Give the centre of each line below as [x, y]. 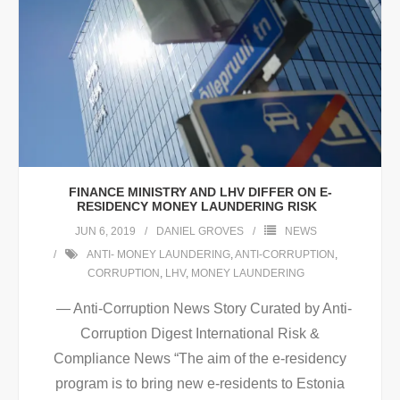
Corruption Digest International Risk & [200, 334]
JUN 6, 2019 [105, 232]
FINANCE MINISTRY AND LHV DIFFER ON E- [200, 192]
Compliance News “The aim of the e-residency [200, 359]
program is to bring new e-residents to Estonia [200, 384]
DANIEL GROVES [200, 232]
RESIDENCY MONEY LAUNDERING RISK [200, 207]
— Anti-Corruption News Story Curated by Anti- [200, 309]
